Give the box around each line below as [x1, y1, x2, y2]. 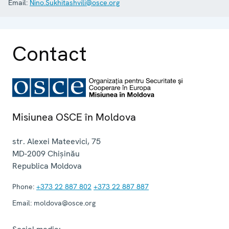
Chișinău [48, 148, 80, 159]
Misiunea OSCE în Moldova [12, 110, 136, 124]
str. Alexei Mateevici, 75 [12, 135, 101, 147]
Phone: [12, 181, 34, 191]
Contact [12, 40, 87, 67]
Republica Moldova [12, 160, 82, 171]
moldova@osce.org [32, 198, 96, 208]
